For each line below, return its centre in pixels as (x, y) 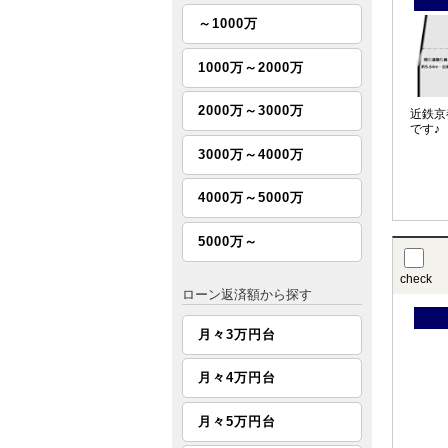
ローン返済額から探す (247, 294)
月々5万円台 (237, 421)
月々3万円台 (237, 334)
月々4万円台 (237, 378)
